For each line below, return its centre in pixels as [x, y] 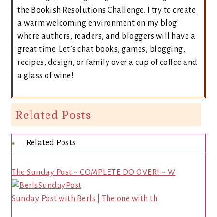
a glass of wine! [46, 76]
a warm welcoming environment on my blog [97, 23]
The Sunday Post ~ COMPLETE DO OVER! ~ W [94, 172]
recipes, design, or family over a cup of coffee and [108, 62]
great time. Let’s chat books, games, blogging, [101, 49]
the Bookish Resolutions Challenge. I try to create [107, 10]
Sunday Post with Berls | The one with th [85, 199]
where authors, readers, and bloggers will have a [106, 36]
